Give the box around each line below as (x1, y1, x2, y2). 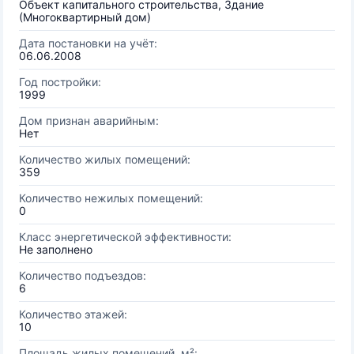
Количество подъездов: (19, 269, 146, 282)
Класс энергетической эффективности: (19, 230, 232, 243)
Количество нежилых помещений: (19, 191, 203, 205)
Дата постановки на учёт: (19, 36, 157, 50)
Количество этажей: (19, 307, 127, 321)
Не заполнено (19, 243, 92, 256)
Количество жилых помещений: (19, 153, 190, 166)
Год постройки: (19, 75, 101, 88)
